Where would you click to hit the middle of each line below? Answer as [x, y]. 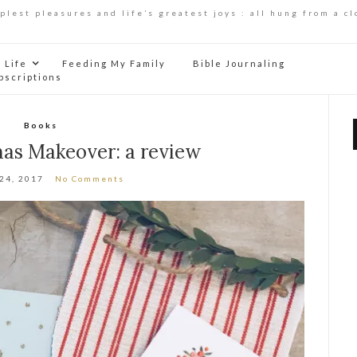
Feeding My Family [114, 63]
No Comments [90, 178]
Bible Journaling [239, 63]
